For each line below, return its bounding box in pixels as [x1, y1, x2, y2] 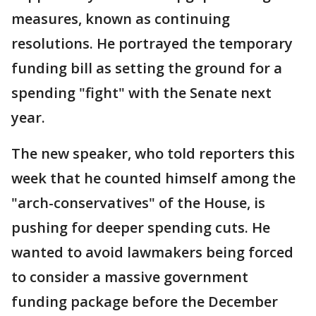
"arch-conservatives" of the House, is [11, 193, 265, 212]
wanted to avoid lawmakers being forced [11, 243, 293, 262]
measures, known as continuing [11, 9, 230, 28]
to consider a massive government [11, 267, 248, 286]
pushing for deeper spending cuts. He [11, 218, 270, 237]
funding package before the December [11, 292, 278, 311]
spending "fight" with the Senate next [11, 83, 272, 102]
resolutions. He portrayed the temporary [11, 34, 293, 53]
